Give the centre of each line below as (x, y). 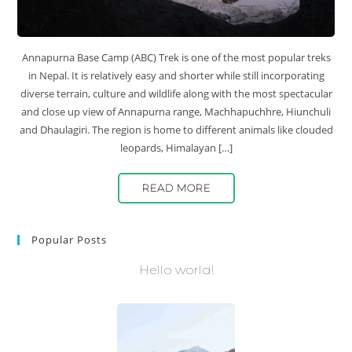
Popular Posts (70, 239)
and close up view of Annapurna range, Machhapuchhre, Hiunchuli (176, 111)
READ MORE (176, 187)
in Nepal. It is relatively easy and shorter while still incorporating (176, 75)
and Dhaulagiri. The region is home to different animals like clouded (176, 129)
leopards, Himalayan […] (176, 147)
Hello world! (176, 269)
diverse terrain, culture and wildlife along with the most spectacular (176, 93)
